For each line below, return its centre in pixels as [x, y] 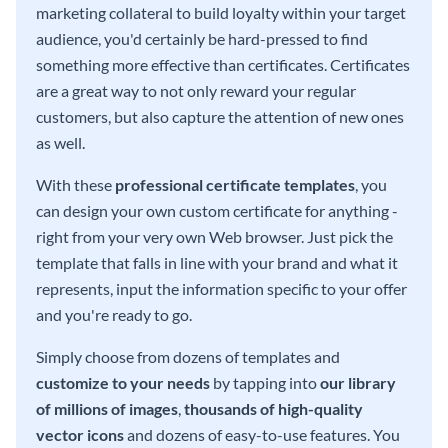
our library [358, 382]
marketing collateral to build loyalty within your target [221, 12]
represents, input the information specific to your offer [221, 288]
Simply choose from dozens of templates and [188, 356]
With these [75, 184]
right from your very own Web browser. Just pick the [214, 236]
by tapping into [265, 382]
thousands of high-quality [273, 408]
